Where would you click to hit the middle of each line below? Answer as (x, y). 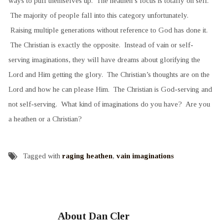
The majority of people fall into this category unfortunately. (98, 15)
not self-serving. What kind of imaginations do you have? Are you (109, 104)
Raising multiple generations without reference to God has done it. (108, 30)
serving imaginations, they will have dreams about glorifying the (104, 59)
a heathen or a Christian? (45, 118)
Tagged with (42, 155)
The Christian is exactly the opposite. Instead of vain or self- (101, 44)
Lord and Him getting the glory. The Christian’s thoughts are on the (109, 74)
